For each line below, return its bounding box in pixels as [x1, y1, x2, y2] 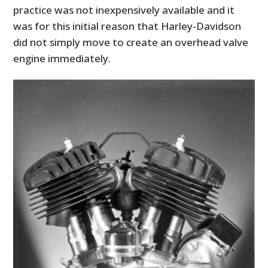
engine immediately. [13, 51, 111, 65]
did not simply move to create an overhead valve [13, 35, 249, 49]
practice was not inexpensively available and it [13, 2, 235, 17]
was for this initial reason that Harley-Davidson [13, 19, 242, 33]
